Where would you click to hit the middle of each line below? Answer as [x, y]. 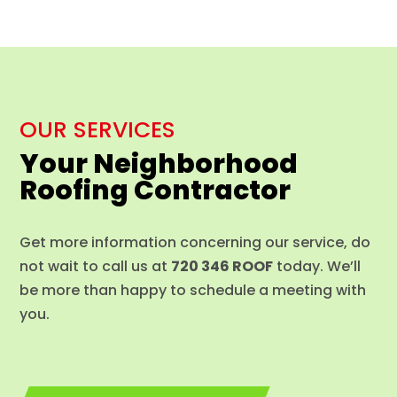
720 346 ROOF [222, 267]
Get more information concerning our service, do [195, 243]
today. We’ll [317, 267]
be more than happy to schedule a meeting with [193, 291]
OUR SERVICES [98, 130]
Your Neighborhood [159, 164]
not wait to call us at [96, 267]
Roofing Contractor [156, 191]
